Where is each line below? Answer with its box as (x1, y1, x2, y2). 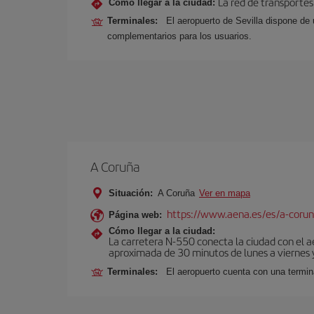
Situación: (109, 188, 153, 198)
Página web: (109, 210, 162, 220)
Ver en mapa (199, 188, 250, 198)
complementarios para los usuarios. (107, 31, 252, 41)
